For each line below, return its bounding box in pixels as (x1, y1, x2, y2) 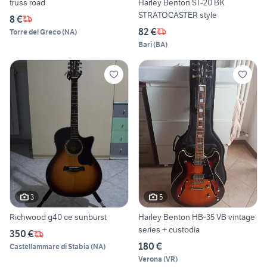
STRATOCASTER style (138, 9, 217, 20)
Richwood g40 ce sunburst (48, 212, 107, 223)
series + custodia (162, 224, 200, 235)
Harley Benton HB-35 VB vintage (138, 212, 255, 223)
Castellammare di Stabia (10, 242, 89, 252)
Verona (138, 254, 162, 264)
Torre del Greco (10, 27, 61, 36)
